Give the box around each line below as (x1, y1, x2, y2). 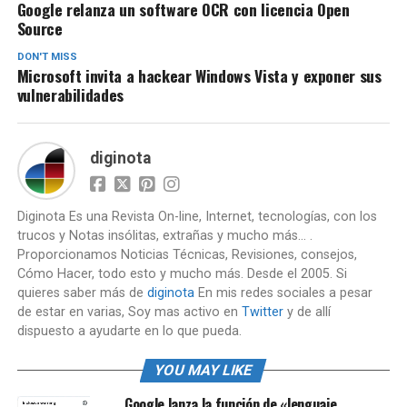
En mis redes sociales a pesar (194, 285, 372, 301)
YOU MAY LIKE (153, 362, 255, 379)
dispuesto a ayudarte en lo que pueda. (16, 323, 242, 339)
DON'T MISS (16, 51, 77, 63)
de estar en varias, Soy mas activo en (16, 304, 242, 320)
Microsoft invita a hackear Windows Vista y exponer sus (16, 64, 382, 87)
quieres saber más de (16, 285, 147, 301)
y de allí (283, 304, 331, 320)
